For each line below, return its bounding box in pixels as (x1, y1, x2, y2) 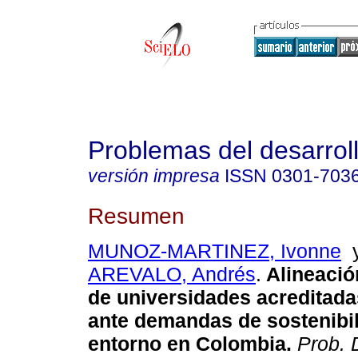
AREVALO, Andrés (88, 263, 256, 286)
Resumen (88, 202, 185, 229)
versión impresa (88, 165, 220, 186)
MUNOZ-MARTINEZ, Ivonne (88, 240, 341, 263)
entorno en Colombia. (88, 332, 292, 356)
